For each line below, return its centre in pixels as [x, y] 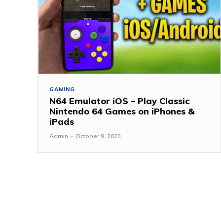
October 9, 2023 [98, 136]
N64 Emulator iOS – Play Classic [119, 101]
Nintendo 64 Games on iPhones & [122, 111]
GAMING [62, 89]
